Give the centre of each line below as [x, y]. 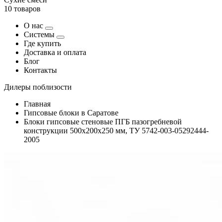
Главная [37, 104]
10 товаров [22, 9]
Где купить [42, 43]
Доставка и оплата [55, 52]
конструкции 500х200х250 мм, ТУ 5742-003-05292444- [116, 131]
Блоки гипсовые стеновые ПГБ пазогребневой [103, 122]
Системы [40, 34]
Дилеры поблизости [38, 87]
